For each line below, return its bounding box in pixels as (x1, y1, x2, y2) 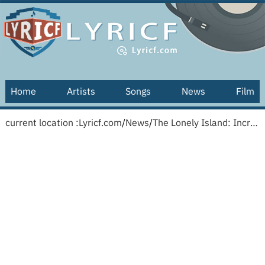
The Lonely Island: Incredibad (250, 117, 258, 128)
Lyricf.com (78, 117, 122, 128)
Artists (66, 85, 95, 97)
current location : (5, 117, 79, 128)
